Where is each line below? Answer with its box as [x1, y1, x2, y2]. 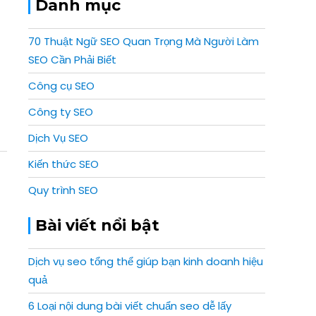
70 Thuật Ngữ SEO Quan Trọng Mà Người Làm [28, 34, 259, 49]
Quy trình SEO [28, 183, 98, 197]
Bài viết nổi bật [35, 216, 159, 235]
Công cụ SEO [28, 78, 95, 93]
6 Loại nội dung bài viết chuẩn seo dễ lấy [28, 298, 231, 313]
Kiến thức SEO [28, 157, 99, 171]
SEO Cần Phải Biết [28, 52, 116, 67]
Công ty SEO [28, 104, 93, 119]
